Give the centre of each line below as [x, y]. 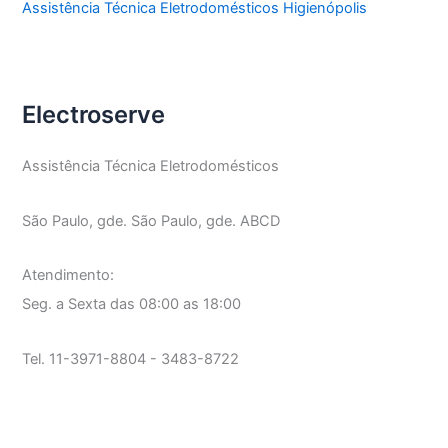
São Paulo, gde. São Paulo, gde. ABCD [151, 220]
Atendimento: [68, 275]
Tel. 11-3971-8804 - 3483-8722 [131, 359]
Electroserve [94, 114]
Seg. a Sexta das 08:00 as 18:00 [132, 304]
